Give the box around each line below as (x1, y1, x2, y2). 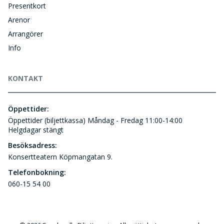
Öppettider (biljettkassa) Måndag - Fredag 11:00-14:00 (8, 115, 182, 125)
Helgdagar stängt (8, 124, 63, 134)
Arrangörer (8, 28, 43, 38)
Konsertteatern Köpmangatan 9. (8, 151, 112, 161)
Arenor (8, 14, 30, 24)
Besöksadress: (8, 140, 57, 150)
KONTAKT (8, 73, 43, 83)
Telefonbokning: (8, 167, 66, 177)
